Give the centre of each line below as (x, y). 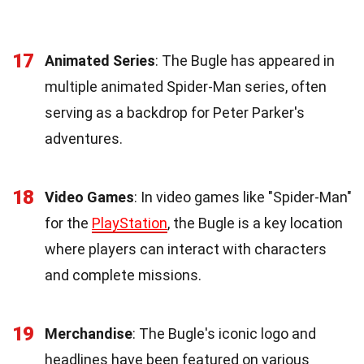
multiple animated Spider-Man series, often (186, 86)
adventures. (84, 138)
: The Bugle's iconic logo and (224, 333)
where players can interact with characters (186, 249)
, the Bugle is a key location (255, 223)
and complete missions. (123, 275)
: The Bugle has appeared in (245, 60)
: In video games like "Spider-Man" (243, 197)
